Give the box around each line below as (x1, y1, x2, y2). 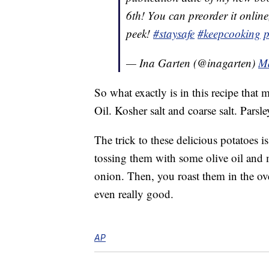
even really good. (94, 186, 174, 202)
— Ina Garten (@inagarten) (126, 55, 258, 71)
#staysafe (153, 26, 195, 41)
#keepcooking (198, 26, 261, 41)
